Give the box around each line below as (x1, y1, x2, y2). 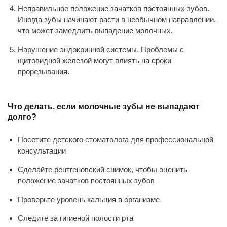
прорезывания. (18, 67, 69, 76)
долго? (8, 112, 36, 121)
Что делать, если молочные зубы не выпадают (8, 102, 200, 111)
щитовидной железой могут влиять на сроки (18, 56, 171, 65)
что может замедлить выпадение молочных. (18, 26, 173, 35)
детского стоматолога (53, 135, 129, 144)
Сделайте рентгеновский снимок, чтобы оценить (18, 165, 187, 174)
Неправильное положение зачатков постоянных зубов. (18, 4, 209, 13)
